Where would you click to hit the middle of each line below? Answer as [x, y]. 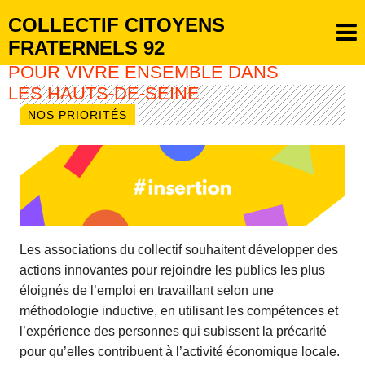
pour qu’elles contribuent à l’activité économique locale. [180, 352]
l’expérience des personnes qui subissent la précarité [173, 331]
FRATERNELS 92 [86, 48]
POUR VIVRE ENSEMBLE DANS [143, 72]
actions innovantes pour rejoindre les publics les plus [172, 270]
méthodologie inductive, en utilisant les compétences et [179, 311]
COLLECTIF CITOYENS [117, 25]
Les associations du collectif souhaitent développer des [179, 250]
